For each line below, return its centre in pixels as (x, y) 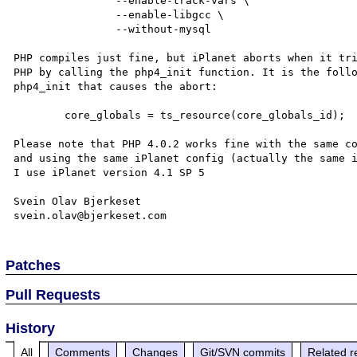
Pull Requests (53, 294)
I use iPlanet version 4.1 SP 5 (110, 173)
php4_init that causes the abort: (116, 86)
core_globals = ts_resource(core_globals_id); (39, 115)
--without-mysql (65, 29)
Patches (33, 265)
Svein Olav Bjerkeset (78, 201)
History (31, 328)
